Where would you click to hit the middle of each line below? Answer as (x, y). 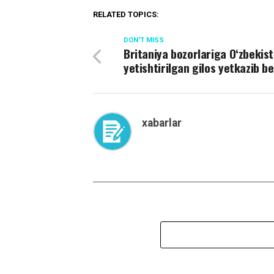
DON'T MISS (144, 40)
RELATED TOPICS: (126, 14)
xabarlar (162, 123)
